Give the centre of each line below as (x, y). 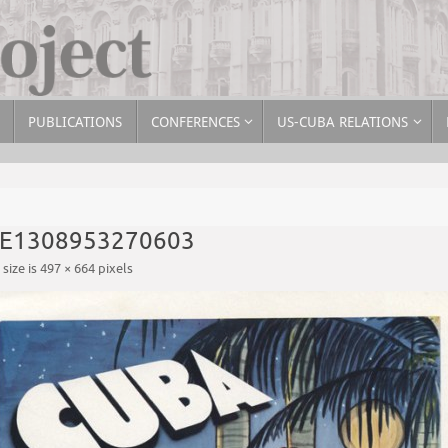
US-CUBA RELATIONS (343, 122)
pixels (114, 269)
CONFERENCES (195, 122)
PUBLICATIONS (74, 122)
